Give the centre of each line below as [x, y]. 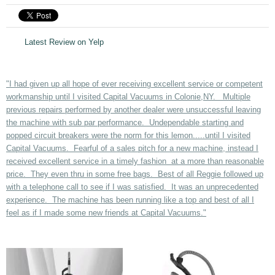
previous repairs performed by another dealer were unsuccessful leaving [134, 109]
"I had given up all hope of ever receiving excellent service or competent [134, 83]
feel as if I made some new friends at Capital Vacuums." [106, 212]
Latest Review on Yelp [64, 42]
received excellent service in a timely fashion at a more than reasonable [135, 161]
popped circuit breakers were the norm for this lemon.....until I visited [128, 135]
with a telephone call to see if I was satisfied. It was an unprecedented [132, 187]
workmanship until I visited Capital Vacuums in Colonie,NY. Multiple [128, 96]
